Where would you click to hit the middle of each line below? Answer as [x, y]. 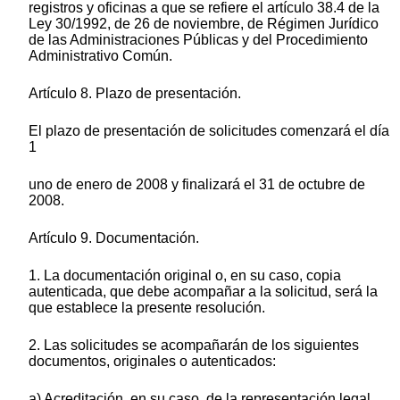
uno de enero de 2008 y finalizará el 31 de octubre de [197, 184]
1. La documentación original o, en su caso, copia [185, 275]
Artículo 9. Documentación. [114, 237]
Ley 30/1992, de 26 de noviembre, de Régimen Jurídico [204, 23]
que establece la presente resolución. [147, 307]
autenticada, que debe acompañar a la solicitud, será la [203, 291]
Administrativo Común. [100, 55]
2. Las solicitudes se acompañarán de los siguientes [194, 345]
